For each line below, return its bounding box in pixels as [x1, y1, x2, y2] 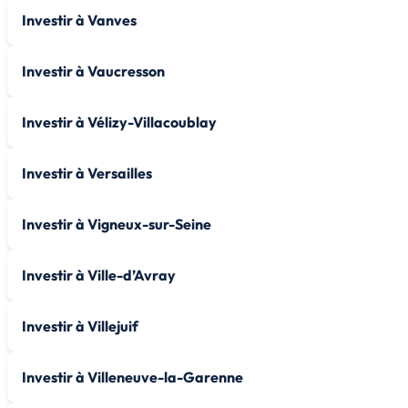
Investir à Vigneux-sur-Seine [22, 214, 211, 233]
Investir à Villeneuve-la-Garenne [22, 367, 243, 386]
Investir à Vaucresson [22, 61, 165, 80]
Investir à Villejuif [22, 316, 138, 335]
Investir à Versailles [22, 163, 152, 182]
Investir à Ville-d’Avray [22, 265, 176, 284]
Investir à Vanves [22, 10, 137, 29]
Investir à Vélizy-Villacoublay [22, 112, 217, 131]
